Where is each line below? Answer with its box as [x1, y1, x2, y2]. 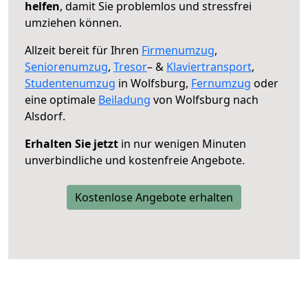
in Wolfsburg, [115, 75, 191, 91]
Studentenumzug [25, 75, 115, 91]
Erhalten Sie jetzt [25, 135, 118, 151]
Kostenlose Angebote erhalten [75, 189, 233, 205]
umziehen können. [25, 14, 122, 30]
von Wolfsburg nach [151, 91, 258, 107]
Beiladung [98, 91, 151, 107]
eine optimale [25, 91, 98, 107]
